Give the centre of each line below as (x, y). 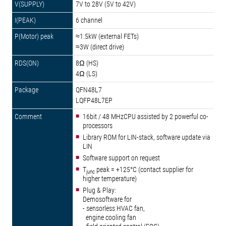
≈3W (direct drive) (100, 47)
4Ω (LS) (87, 74)
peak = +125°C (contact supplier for (144, 169)
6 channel (89, 20)
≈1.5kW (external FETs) (107, 36)
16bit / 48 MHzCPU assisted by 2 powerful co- (146, 117)
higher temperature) (110, 179)
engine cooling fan (109, 217)
